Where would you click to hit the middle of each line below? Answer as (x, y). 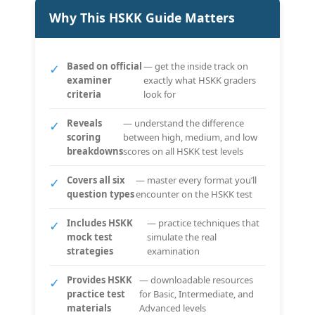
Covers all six (96, 180)
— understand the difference (184, 123)
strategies (90, 251)
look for (159, 94)
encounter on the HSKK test (194, 194)
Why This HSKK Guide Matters (142, 17)
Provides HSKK (99, 279)
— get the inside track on (195, 66)
